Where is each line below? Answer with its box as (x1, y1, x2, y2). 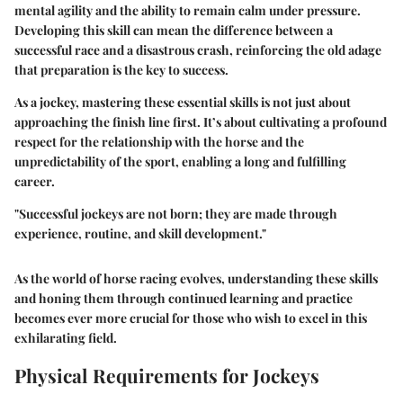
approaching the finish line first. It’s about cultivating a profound (14, 112, 387, 130)
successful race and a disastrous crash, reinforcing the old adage (14, 40, 381, 58)
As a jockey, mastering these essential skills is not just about (14, 93, 351, 111)
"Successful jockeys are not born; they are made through (14, 204, 337, 222)
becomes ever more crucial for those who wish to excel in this (14, 309, 367, 327)
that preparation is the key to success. (14, 60, 228, 78)
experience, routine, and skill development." (14, 224, 266, 242)
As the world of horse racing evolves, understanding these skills (14, 269, 378, 287)
